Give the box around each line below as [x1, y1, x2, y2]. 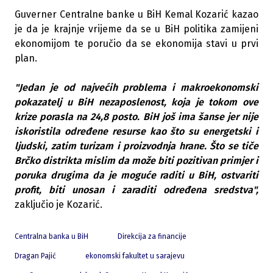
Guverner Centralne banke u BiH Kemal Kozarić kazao [15, 9, 258, 21]
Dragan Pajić [15, 252, 56, 261]
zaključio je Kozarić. [15, 199, 102, 211]
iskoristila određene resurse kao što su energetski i [15, 126, 258, 138]
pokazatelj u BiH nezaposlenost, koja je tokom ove [15, 96, 258, 108]
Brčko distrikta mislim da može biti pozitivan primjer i [15, 155, 258, 167]
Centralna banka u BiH [15, 232, 88, 241]
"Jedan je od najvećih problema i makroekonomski [15, 82, 258, 94]
